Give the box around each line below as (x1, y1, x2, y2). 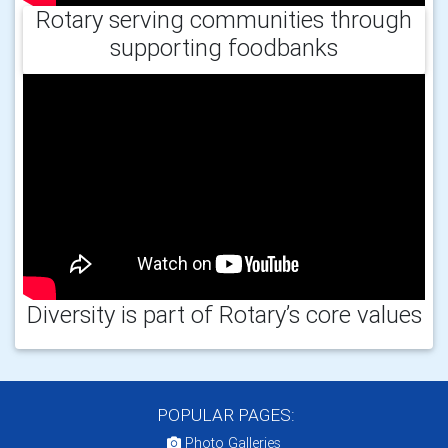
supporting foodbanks (110, 33, 338, 63)
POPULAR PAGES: (153, 403, 295, 426)
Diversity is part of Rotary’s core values (26, 299, 422, 329)
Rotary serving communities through (36, 5, 412, 35)
